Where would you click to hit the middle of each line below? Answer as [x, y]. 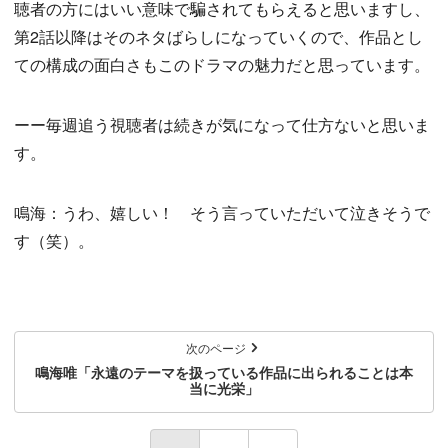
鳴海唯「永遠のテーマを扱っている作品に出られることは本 [224, 371]
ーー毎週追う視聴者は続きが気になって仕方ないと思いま [222, 124]
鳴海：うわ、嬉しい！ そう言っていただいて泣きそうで [222, 212]
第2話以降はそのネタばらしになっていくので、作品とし [218, 36]
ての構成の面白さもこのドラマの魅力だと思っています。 [222, 64]
